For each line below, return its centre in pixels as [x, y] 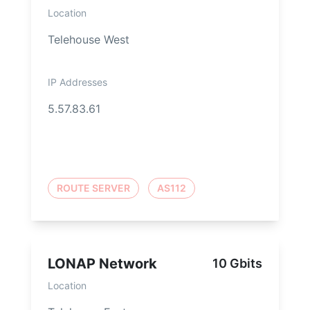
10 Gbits [237, 264]
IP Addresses [77, 82]
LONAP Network [102, 264]
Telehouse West [89, 40]
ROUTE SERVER [93, 188]
